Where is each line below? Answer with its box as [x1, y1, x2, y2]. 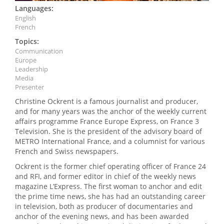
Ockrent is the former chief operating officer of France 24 [15, 161, 206, 171]
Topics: [15, 36, 39, 46]
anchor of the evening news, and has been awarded [15, 211, 189, 221]
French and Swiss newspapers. [15, 146, 118, 156]
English [15, 13, 36, 23]
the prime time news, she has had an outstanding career [15, 191, 205, 201]
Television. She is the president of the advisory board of [15, 126, 202, 136]
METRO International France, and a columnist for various [15, 136, 205, 146]
